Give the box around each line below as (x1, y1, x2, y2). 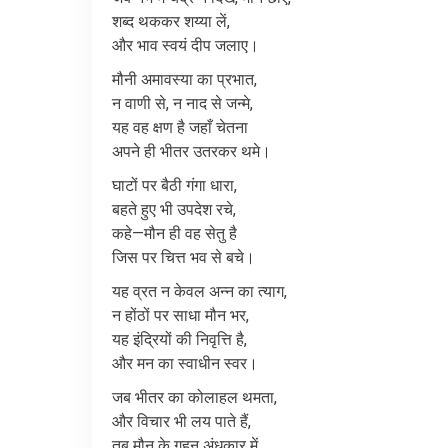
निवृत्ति (196, 330, 232, 349)
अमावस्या (141, 70, 193, 89)
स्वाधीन (178, 354, 220, 373)
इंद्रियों (133, 330, 172, 349)
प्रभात (217, 70, 254, 89)
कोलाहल (188, 388, 238, 407)
